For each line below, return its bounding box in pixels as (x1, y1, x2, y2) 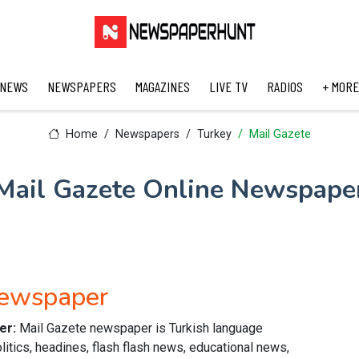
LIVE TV (208, 78, 248, 95)
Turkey (196, 127, 232, 141)
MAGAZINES (135, 78, 190, 95)
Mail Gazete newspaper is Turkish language (19, 321, 263, 336)
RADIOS (266, 78, 303, 95)
